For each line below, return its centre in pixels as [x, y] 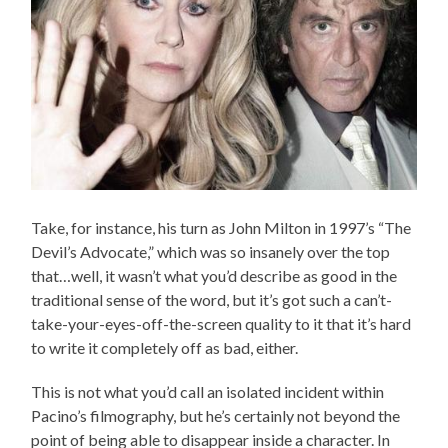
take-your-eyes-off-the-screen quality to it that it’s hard [221, 324]
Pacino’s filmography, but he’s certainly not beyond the [216, 416]
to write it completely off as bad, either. [165, 348]
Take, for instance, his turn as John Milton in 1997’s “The [221, 228]
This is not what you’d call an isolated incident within [208, 392]
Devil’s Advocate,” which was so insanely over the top [211, 252]
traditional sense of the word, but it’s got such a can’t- [212, 300]
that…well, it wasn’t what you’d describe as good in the [214, 276]
